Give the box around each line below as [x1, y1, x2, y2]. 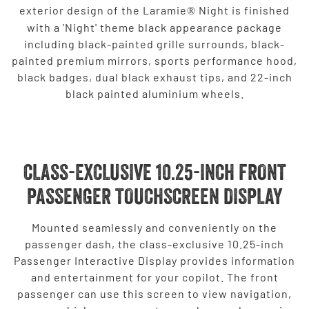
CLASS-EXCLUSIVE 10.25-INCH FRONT [23, 158, 286, 186]
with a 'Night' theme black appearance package [27, 20, 282, 34]
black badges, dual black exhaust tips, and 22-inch [17, 70, 292, 83]
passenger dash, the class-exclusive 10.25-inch [25, 237, 284, 250]
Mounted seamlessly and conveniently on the [32, 220, 277, 234]
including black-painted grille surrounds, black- [24, 37, 285, 50]
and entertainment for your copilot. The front [30, 270, 279, 283]
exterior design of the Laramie [19, 3, 187, 17]
